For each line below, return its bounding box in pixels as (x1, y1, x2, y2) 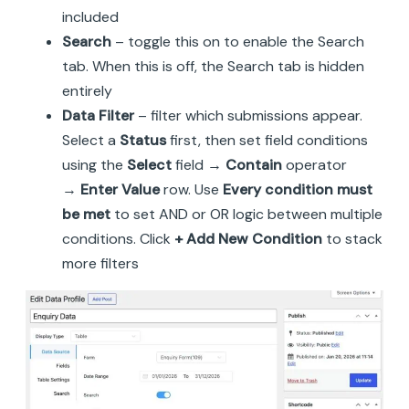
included (62, 6, 119, 26)
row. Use (160, 179, 223, 199)
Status (120, 130, 166, 150)
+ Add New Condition (174, 228, 322, 248)
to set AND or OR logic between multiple (110, 204, 383, 224)
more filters (62, 253, 139, 273)
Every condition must (223, 179, 372, 199)
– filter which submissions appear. (134, 105, 362, 125)
